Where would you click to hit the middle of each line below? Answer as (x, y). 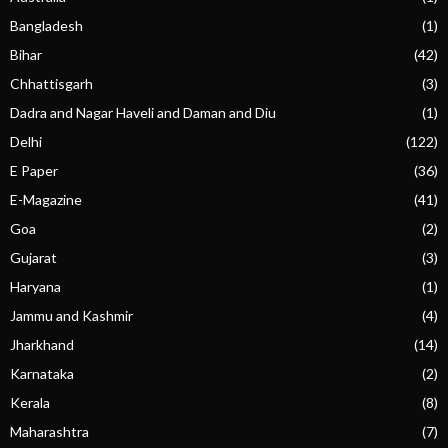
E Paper (34, 170)
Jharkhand (42, 344)
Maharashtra (49, 431)
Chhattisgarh (51, 83)
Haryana (35, 286)
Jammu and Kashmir (71, 315)
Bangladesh (46, 25)
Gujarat (33, 257)
